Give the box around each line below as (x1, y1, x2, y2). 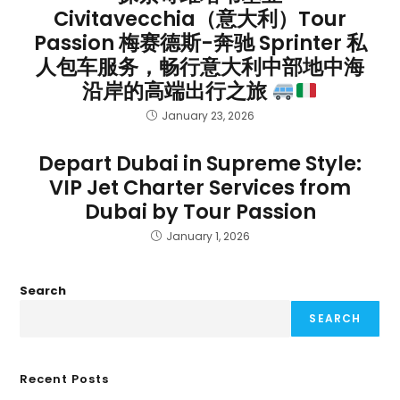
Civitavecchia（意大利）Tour (54, 4, 346, 33)
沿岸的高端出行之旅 (82, 77, 272, 105)
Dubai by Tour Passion (84, 197, 316, 226)
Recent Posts (20, 371, 110, 387)
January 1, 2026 (165, 229, 250, 244)
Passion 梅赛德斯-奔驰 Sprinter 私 (33, 29, 367, 57)
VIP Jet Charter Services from (49, 173, 351, 202)
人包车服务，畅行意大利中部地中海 (36, 53, 364, 81)
